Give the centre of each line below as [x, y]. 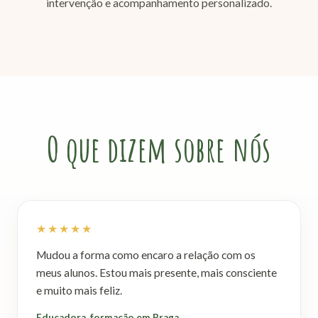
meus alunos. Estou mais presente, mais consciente [157, 272]
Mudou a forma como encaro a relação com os [146, 254]
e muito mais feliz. [79, 290]
